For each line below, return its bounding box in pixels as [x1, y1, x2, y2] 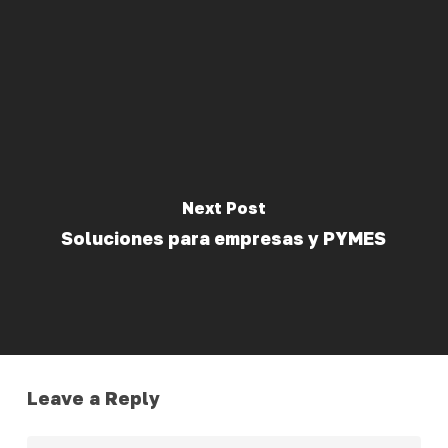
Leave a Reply [26, 387, 160, 410]
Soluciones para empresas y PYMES [61, 228, 387, 249]
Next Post [181, 198, 266, 218]
